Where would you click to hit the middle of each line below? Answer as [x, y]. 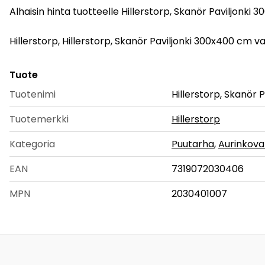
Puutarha [193, 144]
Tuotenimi [33, 94]
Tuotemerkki [39, 119]
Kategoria [32, 144]
